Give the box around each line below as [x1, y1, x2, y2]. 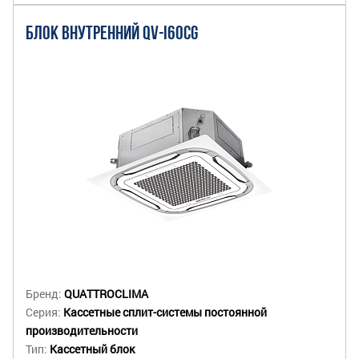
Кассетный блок [50, 341, 135, 357]
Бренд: [26, 286, 64, 301]
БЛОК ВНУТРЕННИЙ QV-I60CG [26, 25, 198, 44]
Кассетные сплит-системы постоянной [63, 305, 267, 320]
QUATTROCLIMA [64, 286, 148, 301]
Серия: [26, 305, 63, 320]
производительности [26, 323, 138, 338]
